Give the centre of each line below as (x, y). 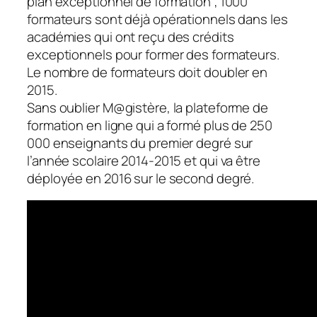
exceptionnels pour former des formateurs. (153, 54)
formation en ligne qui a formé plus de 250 (150, 125)
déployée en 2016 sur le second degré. (141, 178)
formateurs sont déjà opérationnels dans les (157, 19)
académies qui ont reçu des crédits (131, 36)
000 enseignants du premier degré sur (140, 143)
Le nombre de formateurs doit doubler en (148, 72)
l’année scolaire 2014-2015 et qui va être (144, 160)
